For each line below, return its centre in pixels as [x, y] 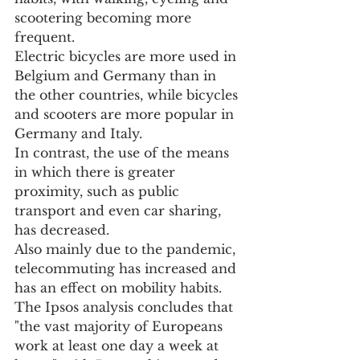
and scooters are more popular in [126, 115]
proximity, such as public [99, 192]
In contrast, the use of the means [124, 153]
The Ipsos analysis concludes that [126, 307]
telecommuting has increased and [127, 269]
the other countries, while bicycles [128, 95]
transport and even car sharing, [120, 211]
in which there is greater [97, 172]
